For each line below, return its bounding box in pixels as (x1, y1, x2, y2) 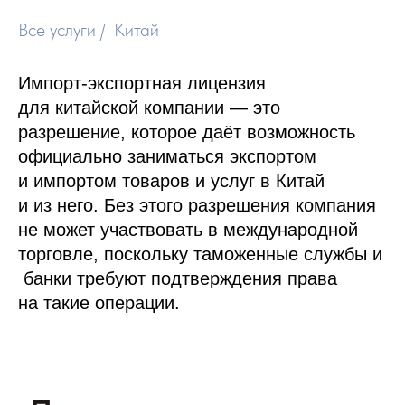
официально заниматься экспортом (18, 146, 316, 166)
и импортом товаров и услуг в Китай (18, 171, 325, 191)
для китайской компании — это (18, 98, 280, 118)
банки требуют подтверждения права (18, 268, 337, 288)
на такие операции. (18, 293, 180, 313)
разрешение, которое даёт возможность (18, 122, 355, 142)
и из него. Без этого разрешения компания (18, 195, 376, 215)
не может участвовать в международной (18, 220, 358, 240)
